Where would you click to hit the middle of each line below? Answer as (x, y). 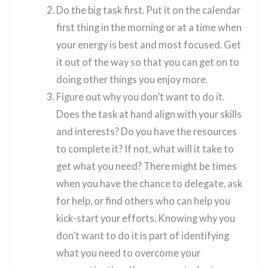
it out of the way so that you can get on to (147, 62)
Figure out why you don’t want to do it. (140, 96)
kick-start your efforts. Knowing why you (145, 218)
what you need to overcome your (128, 252)
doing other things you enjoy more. (132, 79)
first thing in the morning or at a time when (149, 27)
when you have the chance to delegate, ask (149, 183)
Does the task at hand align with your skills (149, 114)
